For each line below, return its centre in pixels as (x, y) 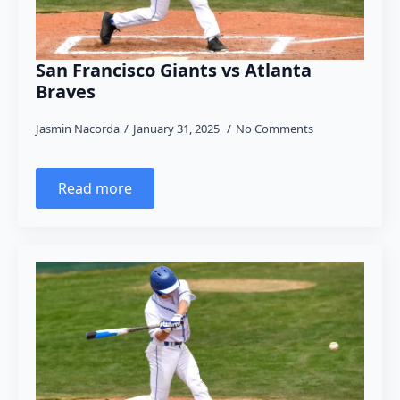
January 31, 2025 (178, 129)
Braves (66, 92)
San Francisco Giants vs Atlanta (174, 70)
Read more (95, 188)
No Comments (275, 129)
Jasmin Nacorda (78, 129)
